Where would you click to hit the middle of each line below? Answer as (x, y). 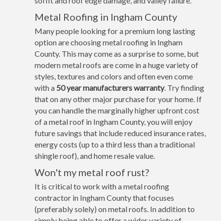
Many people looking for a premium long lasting (115, 31)
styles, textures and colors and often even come (114, 76)
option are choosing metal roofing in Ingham (109, 42)
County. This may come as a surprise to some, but (117, 54)
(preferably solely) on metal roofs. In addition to (115, 209)
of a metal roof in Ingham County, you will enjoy (113, 122)
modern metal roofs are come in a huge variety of (116, 65)
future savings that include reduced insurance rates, (120, 133)
